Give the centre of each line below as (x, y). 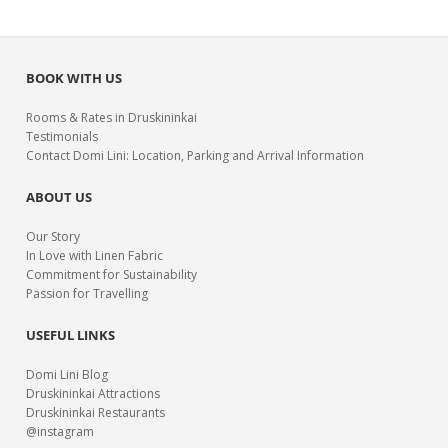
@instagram (60, 432)
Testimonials (62, 137)
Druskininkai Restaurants (96, 413)
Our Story (53, 237)
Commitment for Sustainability (112, 275)
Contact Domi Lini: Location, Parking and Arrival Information (195, 156)
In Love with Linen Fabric (95, 256)
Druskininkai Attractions (93, 394)
